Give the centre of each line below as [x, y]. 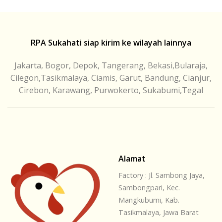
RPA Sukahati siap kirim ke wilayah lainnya [111, 43]
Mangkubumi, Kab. [149, 200]
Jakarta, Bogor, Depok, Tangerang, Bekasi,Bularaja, [111, 65]
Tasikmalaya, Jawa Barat [159, 212]
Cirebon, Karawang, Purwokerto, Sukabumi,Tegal [111, 90]
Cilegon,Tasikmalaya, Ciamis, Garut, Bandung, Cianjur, [111, 78]
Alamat [132, 158]
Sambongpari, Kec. [149, 187]
